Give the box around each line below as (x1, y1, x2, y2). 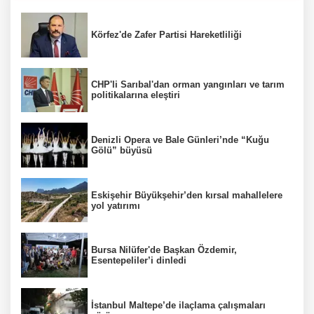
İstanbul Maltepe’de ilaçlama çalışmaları (91, 299, 266, 310)
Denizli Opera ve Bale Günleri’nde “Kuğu (91, 134, 269, 145)
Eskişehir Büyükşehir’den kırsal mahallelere (91, 189, 282, 200)
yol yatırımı (91, 200, 140, 211)
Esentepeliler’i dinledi (91, 255, 186, 266)
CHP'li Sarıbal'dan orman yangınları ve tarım (91, 79, 285, 90)
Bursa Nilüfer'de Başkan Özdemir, (91, 245, 237, 256)
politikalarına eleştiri (91, 90, 180, 101)
